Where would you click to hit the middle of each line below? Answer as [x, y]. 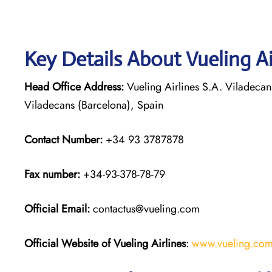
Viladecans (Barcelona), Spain [94, 105]
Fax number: [52, 174]
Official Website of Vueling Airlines [105, 243]
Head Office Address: [74, 87]
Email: [76, 209]
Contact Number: [63, 139]
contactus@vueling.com [145, 209]
